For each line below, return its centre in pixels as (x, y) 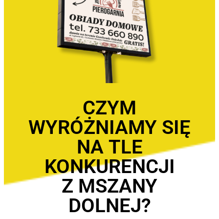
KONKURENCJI (109, 166)
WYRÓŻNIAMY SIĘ (109, 127)
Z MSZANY (109, 186)
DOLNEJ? (109, 205)
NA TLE (109, 147)
